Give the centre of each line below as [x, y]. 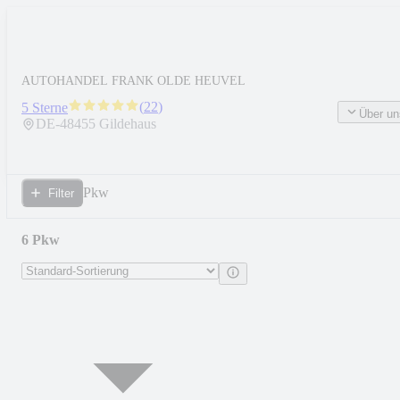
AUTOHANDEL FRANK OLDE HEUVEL [133, 81]
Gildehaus [128, 124]
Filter [61, 193]
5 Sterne [45, 108]
